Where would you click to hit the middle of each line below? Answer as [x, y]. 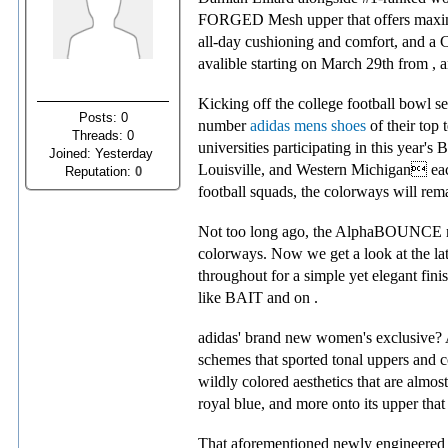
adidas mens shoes [308, 125]
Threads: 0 [103, 135]
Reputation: [99, 171]
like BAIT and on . [258, 297]
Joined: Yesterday [103, 153]
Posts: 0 [103, 117]
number [224, 125]
